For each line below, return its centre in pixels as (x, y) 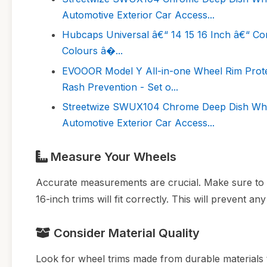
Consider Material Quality (125, 233)
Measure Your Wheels (112, 156)
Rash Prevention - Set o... (120, 87)
